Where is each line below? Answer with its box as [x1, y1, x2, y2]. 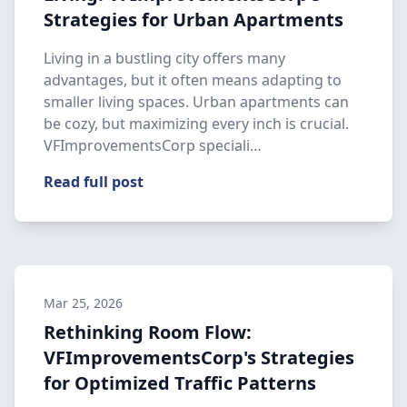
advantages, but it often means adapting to [44, 70, 342, 90]
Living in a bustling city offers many [44, 48, 285, 68]
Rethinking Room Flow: [44, 320, 252, 344]
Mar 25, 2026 [44, 294, 123, 312]
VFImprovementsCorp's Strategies [44, 345, 354, 370]
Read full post [44, 172, 144, 192]
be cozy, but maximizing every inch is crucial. [44, 114, 349, 134]
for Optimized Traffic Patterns [44, 371, 316, 395]
